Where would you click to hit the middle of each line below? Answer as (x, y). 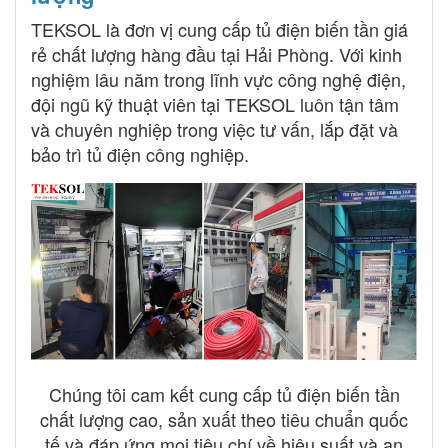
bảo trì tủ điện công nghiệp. (140, 154)
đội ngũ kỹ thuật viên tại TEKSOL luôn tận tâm (215, 104)
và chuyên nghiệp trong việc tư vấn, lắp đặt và (214, 129)
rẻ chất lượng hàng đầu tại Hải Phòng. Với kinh (216, 54)
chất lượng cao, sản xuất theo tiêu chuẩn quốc (224, 419)
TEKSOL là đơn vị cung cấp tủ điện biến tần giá (219, 29)
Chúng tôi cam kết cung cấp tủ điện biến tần (224, 394)
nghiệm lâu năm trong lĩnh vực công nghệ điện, (218, 79)
